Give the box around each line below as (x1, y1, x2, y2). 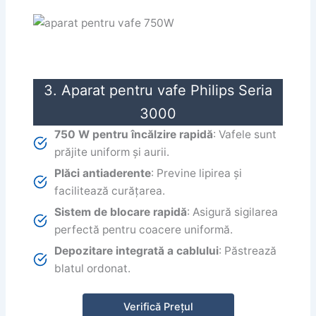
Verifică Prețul (123, 300, 193, 313)
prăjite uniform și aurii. (54, 145, 170, 159)
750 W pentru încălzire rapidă (54, 127, 214, 141)
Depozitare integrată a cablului (54, 243, 219, 257)
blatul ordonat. (54, 261, 131, 275)
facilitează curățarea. (54, 183, 166, 197)
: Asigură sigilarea (187, 205, 279, 219)
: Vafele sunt (213, 127, 277, 141)
